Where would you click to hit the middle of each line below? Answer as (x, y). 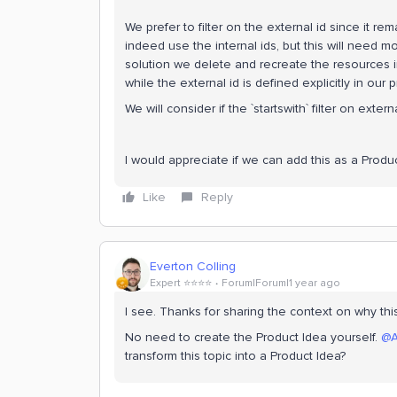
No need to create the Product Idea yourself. (253, 337)
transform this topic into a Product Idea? (235, 356)
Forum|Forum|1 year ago (281, 283)
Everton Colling (193, 266)
